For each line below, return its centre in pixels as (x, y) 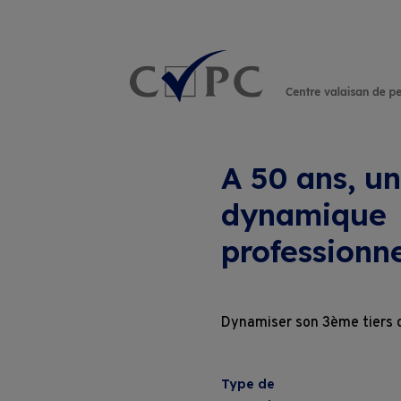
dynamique (304, 214)
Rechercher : (251, 96)
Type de (248, 384)
